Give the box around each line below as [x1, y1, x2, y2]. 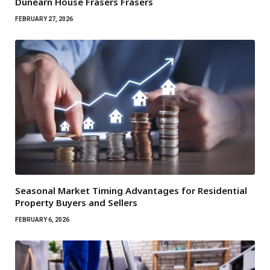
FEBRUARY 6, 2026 [15, 216, 69, 223]
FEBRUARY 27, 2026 [15, 15, 73, 22]
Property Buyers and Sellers [15, 196, 137, 209]
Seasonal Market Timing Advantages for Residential [15, 184, 247, 196]
